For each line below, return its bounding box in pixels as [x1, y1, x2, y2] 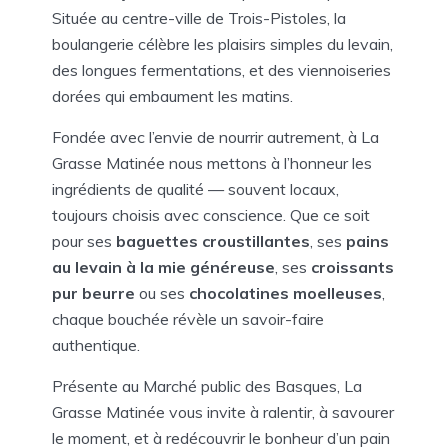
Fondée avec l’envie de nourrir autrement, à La [52, 127, 379, 148]
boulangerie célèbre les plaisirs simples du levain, [52, 34, 393, 55]
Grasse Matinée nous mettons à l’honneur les [52, 153, 372, 174]
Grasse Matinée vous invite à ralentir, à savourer [52, 402, 394, 423]
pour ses [52, 231, 116, 252]
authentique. [52, 335, 140, 356]
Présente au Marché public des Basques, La [52, 376, 362, 397]
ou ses [135, 283, 189, 304]
